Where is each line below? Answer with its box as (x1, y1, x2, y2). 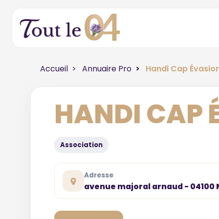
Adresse (84, 170, 113, 180)
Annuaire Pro (82, 63, 131, 74)
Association (60, 140, 103, 150)
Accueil (40, 63, 68, 74)
